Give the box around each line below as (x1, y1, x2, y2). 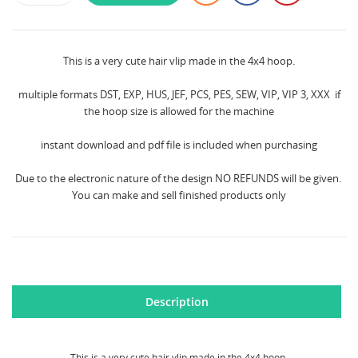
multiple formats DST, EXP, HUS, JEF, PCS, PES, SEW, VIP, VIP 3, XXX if (18, 87, 340, 101)
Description (145, 293, 209, 309)
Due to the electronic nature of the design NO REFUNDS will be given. (14, 171, 344, 185)
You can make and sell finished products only (72, 188, 286, 202)
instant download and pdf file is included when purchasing (41, 137, 317, 152)
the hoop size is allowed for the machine (84, 104, 274, 118)
